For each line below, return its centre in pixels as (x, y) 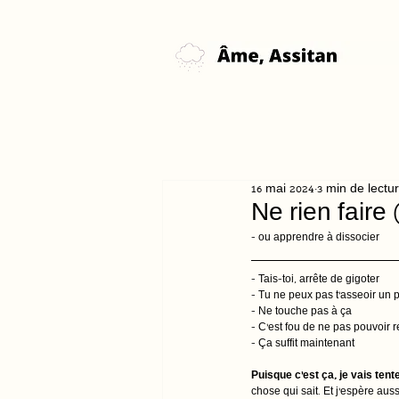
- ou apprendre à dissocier (315, 239)
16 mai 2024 (283, 190)
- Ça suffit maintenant (303, 345)
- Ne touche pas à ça (301, 313)
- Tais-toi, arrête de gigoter (315, 281)
